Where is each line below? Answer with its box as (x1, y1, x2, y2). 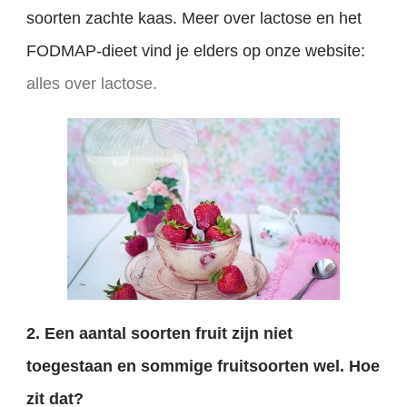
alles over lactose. (26, 74, 158, 94)
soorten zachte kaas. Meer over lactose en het (26, 9, 362, 28)
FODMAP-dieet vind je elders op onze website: (26, 42, 366, 61)
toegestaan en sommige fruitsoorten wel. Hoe (26, 356, 381, 375)
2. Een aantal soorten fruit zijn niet (26, 323, 293, 342)
